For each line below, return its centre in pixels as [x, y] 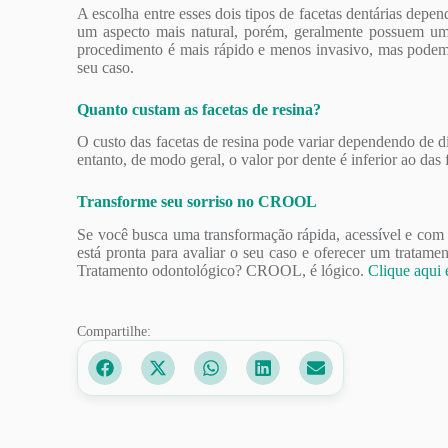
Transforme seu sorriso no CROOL [197, 202]
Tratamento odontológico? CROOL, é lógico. [223, 271]
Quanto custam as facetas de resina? [199, 109]
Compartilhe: [114, 332]
